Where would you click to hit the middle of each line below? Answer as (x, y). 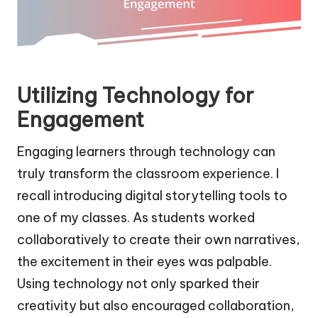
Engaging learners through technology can (146, 151)
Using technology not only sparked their (138, 283)
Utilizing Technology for (136, 95)
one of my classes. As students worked (136, 217)
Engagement (81, 119)
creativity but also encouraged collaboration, (156, 305)
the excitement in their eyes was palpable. (144, 261)
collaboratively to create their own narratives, (159, 239)
